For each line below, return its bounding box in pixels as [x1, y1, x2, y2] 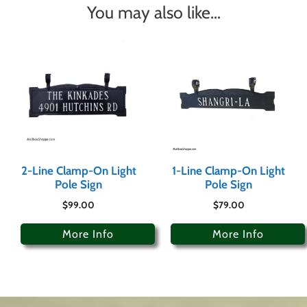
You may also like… [86, 1, 221, 23]
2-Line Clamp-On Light [21, 163, 136, 177]
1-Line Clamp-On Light [172, 163, 285, 177]
